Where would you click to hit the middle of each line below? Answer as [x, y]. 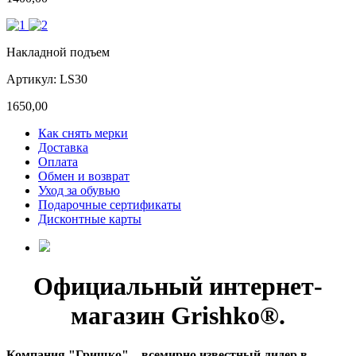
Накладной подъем [58, 52]
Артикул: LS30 [47, 79]
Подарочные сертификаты [110, 204]
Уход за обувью [79, 190]
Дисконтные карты [90, 219]
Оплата [58, 161]
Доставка [63, 147]
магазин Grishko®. [178, 316]
